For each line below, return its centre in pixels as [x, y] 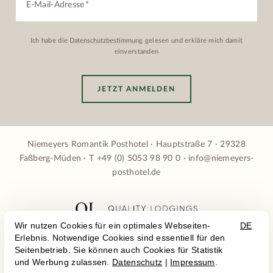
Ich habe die [50, 40]
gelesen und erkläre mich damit [193, 40]
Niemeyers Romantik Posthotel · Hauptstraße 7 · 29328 [136, 145]
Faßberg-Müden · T [58, 159]
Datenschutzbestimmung [106, 40]
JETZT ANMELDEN [136, 89]
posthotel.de [136, 173]
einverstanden [136, 51]
